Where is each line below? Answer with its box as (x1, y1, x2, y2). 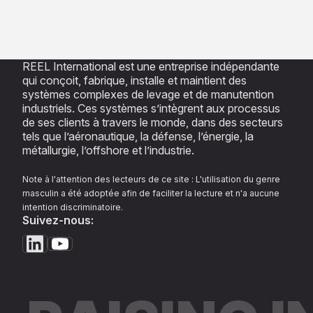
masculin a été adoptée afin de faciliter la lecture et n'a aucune (22, 188, 279, 199)
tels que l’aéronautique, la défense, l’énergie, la (22, 129, 254, 144)
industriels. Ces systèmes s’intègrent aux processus (22, 101, 280, 116)
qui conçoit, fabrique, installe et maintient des (22, 73, 247, 88)
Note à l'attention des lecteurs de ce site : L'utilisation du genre (22, 174, 280, 185)
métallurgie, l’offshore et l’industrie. (22, 143, 194, 158)
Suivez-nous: (22, 213, 94, 228)
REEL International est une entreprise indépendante (22, 59, 279, 74)
